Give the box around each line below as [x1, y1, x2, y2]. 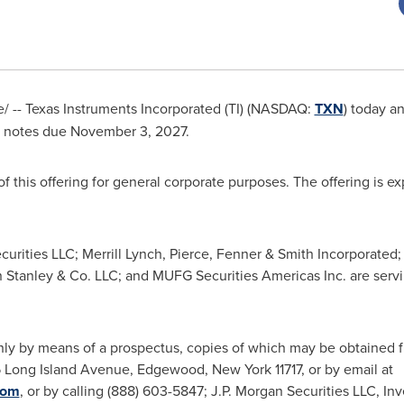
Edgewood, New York [136, 359, 271, 379]
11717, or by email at [271, 359, 393, 379]
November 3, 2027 [69, 121, 186, 141]
